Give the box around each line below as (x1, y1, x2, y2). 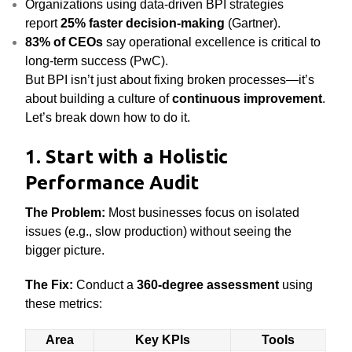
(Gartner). (225, 16, 281, 30)
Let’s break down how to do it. (25, 111, 191, 124)
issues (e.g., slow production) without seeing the (25, 225, 292, 238)
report (25, 16, 61, 30)
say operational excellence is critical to (103, 35, 321, 49)
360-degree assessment (137, 278, 280, 291)
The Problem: (25, 206, 106, 219)
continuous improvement (172, 92, 323, 105)
